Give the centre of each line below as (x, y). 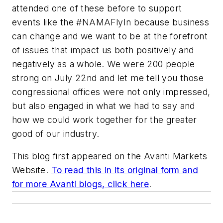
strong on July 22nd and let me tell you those (108, 78)
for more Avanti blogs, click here (81, 184)
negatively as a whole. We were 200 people (104, 64)
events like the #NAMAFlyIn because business (111, 22)
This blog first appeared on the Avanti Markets (110, 156)
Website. (32, 170)
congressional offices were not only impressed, (111, 92)
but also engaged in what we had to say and (104, 106)
